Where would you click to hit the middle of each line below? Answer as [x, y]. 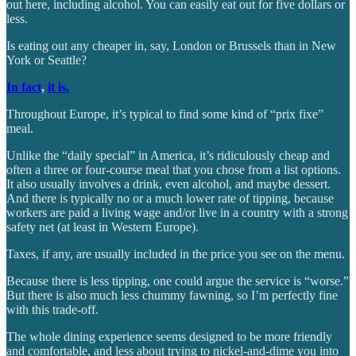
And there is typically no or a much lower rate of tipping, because [170, 198]
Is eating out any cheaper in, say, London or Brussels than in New [171, 45]
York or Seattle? [46, 60]
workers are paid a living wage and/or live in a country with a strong [177, 212]
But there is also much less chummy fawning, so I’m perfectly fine [172, 295]
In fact [24, 87]
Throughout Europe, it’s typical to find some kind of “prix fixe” [165, 114]
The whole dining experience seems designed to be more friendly [169, 336]
